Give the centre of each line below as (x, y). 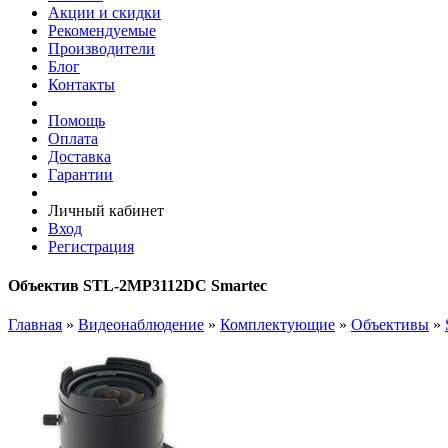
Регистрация (91, 246)
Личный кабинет (106, 210)
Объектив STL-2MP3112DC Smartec (137, 286)
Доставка (79, 156)
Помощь (76, 120)
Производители (101, 48)
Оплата (73, 138)
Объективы (390, 325)
